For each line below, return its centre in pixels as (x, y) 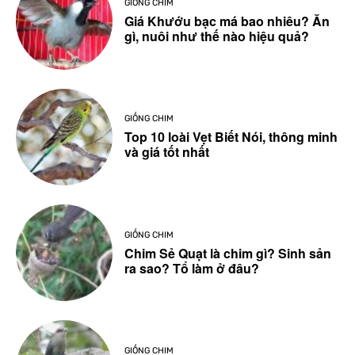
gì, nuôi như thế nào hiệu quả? (217, 36)
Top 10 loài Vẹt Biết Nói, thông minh (231, 137)
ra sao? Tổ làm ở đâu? (192, 268)
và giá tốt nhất (167, 152)
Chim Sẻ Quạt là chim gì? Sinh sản (228, 253)
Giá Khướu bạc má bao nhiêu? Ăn (227, 21)
